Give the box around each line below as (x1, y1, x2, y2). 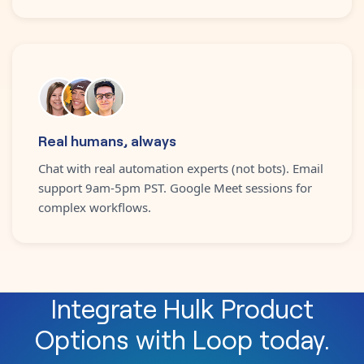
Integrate (50, 289, 163, 325)
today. (258, 320, 330, 356)
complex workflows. (38, 198, 151, 215)
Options (34, 320, 129, 356)
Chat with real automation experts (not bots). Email (38, 159, 323, 176)
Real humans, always (38, 129, 176, 149)
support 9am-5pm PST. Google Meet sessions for (38, 179, 312, 196)
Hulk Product (162, 289, 314, 325)
